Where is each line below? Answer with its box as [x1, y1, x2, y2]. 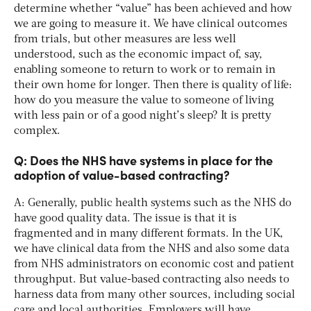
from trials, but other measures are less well [14, 33, 236, 45]
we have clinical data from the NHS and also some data [14, 243, 289, 255]
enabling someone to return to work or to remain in [14, 64, 276, 76]
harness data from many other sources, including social [14, 289, 295, 301]
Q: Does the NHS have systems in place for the [14, 151, 273, 169]
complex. [14, 125, 60, 137]
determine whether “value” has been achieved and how [14, 3, 292, 15]
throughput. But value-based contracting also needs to [14, 274, 289, 285]
